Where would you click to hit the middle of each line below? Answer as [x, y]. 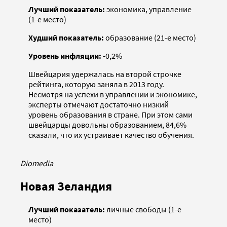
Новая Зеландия [66, 186]
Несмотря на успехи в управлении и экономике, [113, 94]
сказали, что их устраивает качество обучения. [111, 135]
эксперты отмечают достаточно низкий [99, 105]
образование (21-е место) [150, 38]
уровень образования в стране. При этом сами [110, 115]
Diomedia [37, 163]
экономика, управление [149, 9]
